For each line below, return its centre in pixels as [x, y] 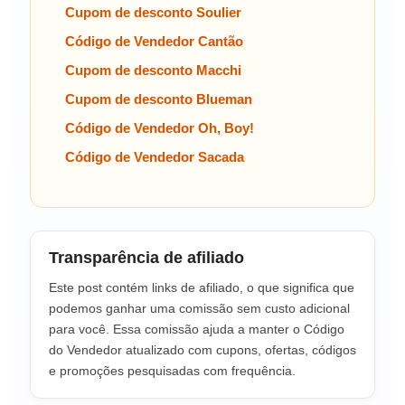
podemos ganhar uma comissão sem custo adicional [199, 308]
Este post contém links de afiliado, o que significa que [202, 287]
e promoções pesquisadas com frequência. [172, 370]
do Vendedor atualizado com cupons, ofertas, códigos [202, 349]
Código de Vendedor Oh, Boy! [160, 127]
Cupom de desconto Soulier [153, 12]
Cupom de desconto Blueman [159, 99]
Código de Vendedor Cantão [154, 41]
